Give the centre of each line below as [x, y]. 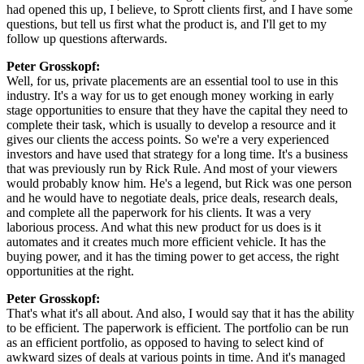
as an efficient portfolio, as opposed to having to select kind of [165, 342]
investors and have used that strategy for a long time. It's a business [177, 154]
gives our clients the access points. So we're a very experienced [168, 139]
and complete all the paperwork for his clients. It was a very [159, 212]
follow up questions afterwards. [87, 38]
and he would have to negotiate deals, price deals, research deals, [172, 197]
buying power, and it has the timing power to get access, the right [173, 256]
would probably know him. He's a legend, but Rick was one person [179, 183]
